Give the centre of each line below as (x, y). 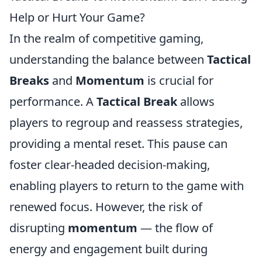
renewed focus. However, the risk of (106, 207)
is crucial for (179, 80)
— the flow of (175, 228)
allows (196, 101)
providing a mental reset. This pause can (118, 144)
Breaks (29, 80)
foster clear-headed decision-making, (110, 165)
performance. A (53, 101)
